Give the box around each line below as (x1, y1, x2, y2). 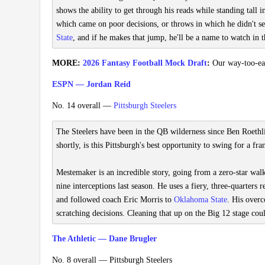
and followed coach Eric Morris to (56, 195, 174, 205)
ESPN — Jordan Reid (52, 80, 131, 89)
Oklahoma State (174, 195, 227, 205)
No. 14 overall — (52, 101, 114, 111)
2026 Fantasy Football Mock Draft (83, 59, 207, 68)
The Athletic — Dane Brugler (52, 234, 157, 244)
